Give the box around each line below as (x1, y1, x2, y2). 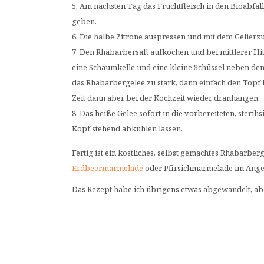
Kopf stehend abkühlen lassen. (72, 123, 183, 134)
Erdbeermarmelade (72, 163, 143, 174)
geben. (72, 16, 97, 27)
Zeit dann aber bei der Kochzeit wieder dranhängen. (72, 93, 260, 104)
